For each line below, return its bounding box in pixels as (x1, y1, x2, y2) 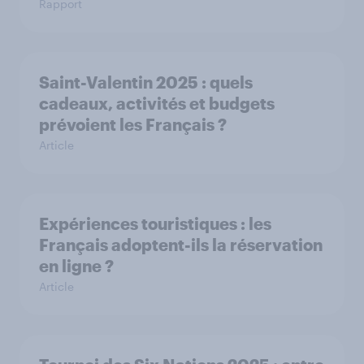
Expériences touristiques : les (39, 214, 271, 233)
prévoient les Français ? (39, 115, 227, 134)
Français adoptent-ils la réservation (39, 235, 323, 254)
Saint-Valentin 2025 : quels (39, 72, 253, 92)
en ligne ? (39, 256, 114, 275)
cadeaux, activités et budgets (39, 93, 275, 113)
